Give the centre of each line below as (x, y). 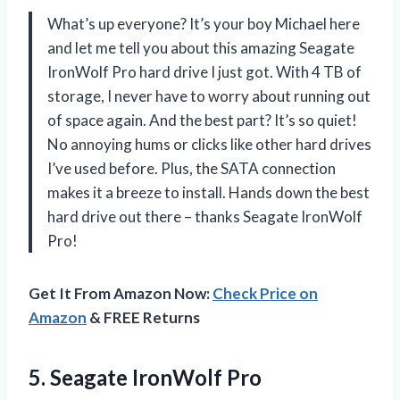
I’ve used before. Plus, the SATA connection (192, 168)
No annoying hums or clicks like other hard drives (209, 144)
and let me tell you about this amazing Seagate (201, 47)
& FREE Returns (143, 317)
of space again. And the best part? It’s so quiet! (202, 120)
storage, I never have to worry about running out (209, 96)
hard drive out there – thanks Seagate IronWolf (205, 216)
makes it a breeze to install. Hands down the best (208, 192)
